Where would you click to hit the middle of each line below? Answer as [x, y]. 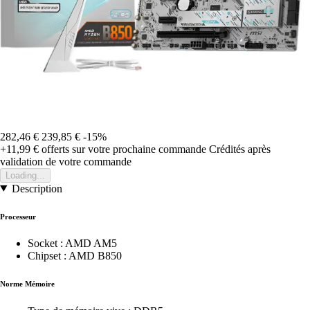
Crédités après [240, 149]
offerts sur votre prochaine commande [122, 149]
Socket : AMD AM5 [72, 244]
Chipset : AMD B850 [75, 256]
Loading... [25, 175]
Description [37, 188]
